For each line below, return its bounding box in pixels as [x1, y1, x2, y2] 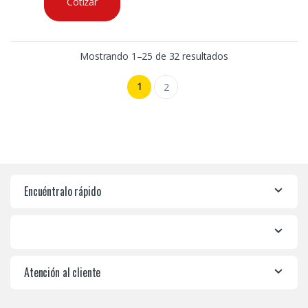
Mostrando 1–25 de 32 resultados [80, 49, 228, 63]
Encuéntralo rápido [24, 182, 101, 199]
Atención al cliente [24, 263, 101, 280]
